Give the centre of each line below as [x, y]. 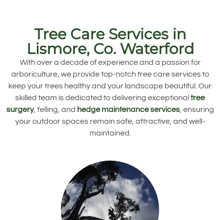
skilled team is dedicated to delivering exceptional [103, 97]
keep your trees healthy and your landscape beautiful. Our [110, 86]
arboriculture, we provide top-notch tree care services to [110, 74]
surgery [20, 109]
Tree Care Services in [110, 34]
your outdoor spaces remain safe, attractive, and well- [110, 121]
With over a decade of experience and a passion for [110, 62]
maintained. [110, 133]
